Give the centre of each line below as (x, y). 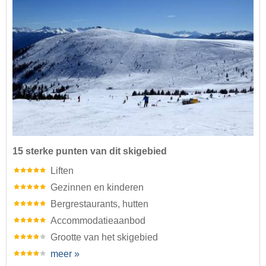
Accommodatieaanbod (98, 221)
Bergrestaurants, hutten (99, 204)
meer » (65, 254)
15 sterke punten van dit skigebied (90, 151)
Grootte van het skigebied (104, 237)
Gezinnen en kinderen (97, 188)
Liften (62, 171)
